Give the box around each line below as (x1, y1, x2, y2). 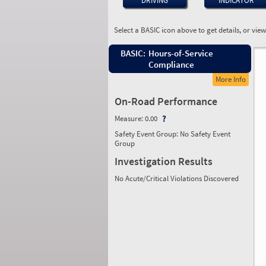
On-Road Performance (115, 94, 217, 108)
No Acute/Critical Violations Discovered (115, 173, 239, 183)
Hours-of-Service (148, 47, 213, 59)
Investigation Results (115, 154, 213, 168)
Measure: (115, 113, 145, 123)
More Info (216, 74, 246, 84)
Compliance (148, 59, 194, 70)
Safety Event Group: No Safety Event (115, 129, 230, 139)
